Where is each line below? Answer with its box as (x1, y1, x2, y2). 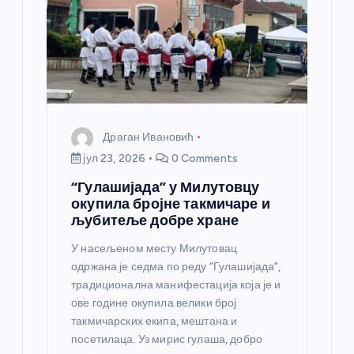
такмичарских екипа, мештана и (71, 314, 238, 329)
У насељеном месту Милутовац (71, 242, 237, 256)
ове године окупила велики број (71, 296, 237, 311)
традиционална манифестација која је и (71, 278, 281, 292)
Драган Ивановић (103, 130, 194, 145)
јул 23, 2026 (81, 152, 146, 165)
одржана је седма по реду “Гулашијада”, (71, 260, 281, 274)
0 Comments (168, 152, 239, 165)
